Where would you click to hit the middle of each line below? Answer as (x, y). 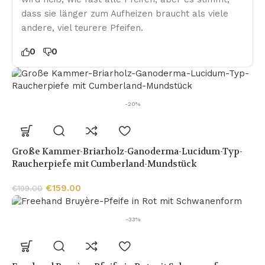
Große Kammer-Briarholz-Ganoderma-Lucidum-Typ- (127, 152)
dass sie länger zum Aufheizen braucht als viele (125, 14)
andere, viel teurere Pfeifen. (82, 28)
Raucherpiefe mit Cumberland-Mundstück (104, 164)
